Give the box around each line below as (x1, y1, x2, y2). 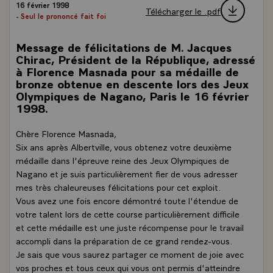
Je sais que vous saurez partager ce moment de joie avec (16, 247, 244, 260)
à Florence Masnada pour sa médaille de (16, 63, 239, 79)
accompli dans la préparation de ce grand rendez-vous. (16, 234, 233, 246)
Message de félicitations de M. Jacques (16, 39, 232, 54)
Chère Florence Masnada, (16, 127, 116, 139)
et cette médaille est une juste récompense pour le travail (16, 221, 244, 233)
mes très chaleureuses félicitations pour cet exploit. (16, 180, 221, 193)
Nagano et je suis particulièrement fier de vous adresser (16, 167, 238, 179)
